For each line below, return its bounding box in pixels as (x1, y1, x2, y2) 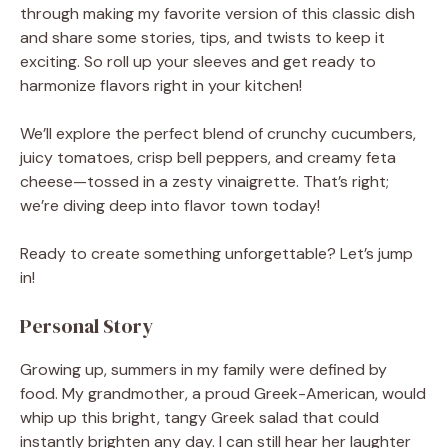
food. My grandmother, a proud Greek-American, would (20, 382, 426, 404)
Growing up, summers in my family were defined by (20, 358, 387, 380)
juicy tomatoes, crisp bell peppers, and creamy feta (20, 146, 396, 168)
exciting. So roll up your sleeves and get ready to (20, 50, 376, 72)
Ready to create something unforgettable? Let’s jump (20, 242, 413, 264)
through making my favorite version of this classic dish (20, 2, 415, 24)
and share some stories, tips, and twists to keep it (20, 26, 385, 48)
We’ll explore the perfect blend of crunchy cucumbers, (20, 122, 416, 144)
